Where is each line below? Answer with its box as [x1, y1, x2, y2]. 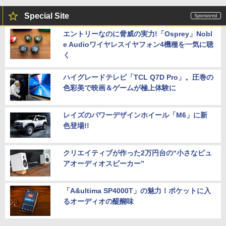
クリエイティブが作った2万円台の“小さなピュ [63, 148, 212, 157]
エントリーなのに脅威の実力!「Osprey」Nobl [63, 29, 212, 38]
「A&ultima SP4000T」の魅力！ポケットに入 [63, 186, 211, 195]
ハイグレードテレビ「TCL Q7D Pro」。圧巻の [63, 73, 213, 81]
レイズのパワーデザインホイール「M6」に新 [63, 110, 207, 119]
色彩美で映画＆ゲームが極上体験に [63, 83, 176, 92]
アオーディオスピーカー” [63, 159, 144, 167]
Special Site [24, 11, 69, 20]
